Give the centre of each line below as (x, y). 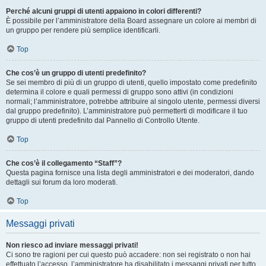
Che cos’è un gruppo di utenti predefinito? (76, 73)
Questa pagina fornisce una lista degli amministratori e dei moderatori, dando (130, 173)
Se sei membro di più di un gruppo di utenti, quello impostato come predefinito (132, 83)
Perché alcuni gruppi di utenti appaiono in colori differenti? (104, 11)
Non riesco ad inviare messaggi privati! (72, 245)
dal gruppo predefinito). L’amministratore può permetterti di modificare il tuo (127, 111)
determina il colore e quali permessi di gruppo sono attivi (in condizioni (120, 92)
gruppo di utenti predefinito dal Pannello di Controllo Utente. (103, 121)
